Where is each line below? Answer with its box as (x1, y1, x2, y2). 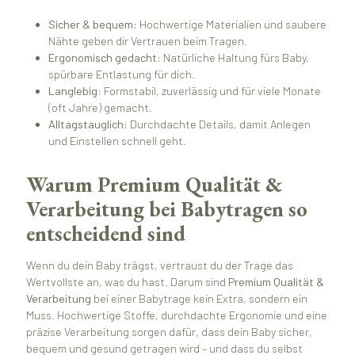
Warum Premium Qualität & (25, 170, 282, 198)
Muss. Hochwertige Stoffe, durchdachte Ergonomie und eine (25, 308, 327, 323)
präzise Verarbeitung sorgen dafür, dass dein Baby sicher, (25, 325, 312, 339)
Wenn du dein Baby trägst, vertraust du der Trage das (25, 258, 293, 273)
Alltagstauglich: (48, 117, 128, 132)
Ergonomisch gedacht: (48, 51, 162, 65)
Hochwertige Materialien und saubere (137, 17, 327, 32)
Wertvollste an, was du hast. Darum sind (25, 275, 228, 289)
